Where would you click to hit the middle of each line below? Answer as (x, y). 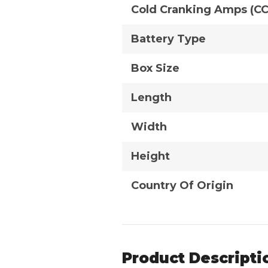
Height (150, 156)
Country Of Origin (182, 185)
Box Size (155, 68)
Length (151, 97)
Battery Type (168, 39)
